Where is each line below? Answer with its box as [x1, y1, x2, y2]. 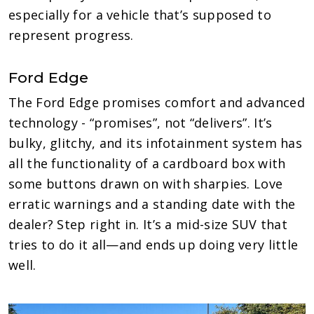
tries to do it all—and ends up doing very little [8, 235, 299, 253]
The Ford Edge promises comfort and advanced [8, 93, 305, 111]
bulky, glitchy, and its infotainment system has [8, 134, 303, 151]
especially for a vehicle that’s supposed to [8, 6, 271, 23]
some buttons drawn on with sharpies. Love [8, 175, 283, 192]
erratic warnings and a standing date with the [8, 195, 296, 212]
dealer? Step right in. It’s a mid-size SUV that [8, 215, 288, 233]
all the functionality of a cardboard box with [8, 154, 286, 172]
